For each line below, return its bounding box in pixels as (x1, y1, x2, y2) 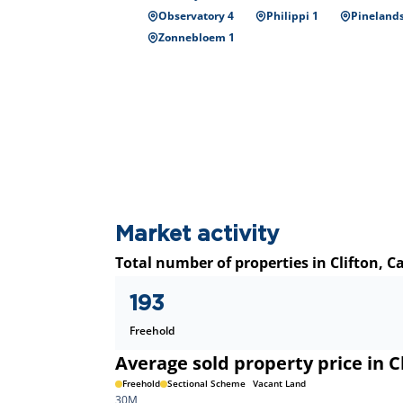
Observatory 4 (158, 8, 234, 23)
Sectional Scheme (167, 377, 246, 390)
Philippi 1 (266, 8, 318, 23)
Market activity (115, 225, 279, 245)
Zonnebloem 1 (158, 30, 235, 45)
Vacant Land (253, 377, 306, 390)
